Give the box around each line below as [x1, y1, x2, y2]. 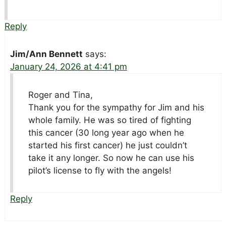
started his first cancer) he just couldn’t [28, 140, 187, 151]
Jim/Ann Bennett [10, 49, 83, 60]
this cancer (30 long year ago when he [28, 128, 184, 138]
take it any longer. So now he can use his [28, 153, 194, 163]
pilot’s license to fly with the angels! [28, 165, 172, 176]
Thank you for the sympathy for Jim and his [28, 102, 204, 113]
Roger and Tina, [28, 90, 93, 100]
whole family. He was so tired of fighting [28, 115, 191, 126]
